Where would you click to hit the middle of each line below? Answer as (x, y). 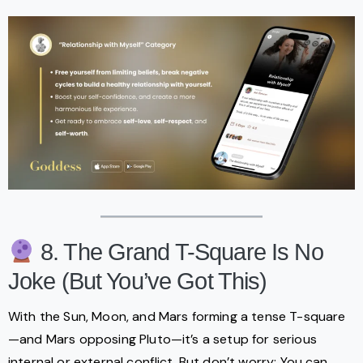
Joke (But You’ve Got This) (138, 281)
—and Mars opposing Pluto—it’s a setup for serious (162, 339)
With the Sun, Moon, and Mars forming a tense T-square (177, 316)
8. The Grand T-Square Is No (179, 252)
